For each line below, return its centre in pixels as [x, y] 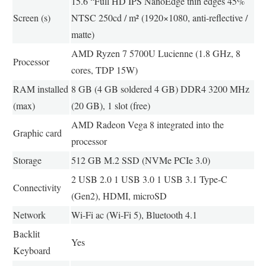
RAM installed [40, 89]
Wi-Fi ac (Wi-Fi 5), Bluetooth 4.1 [134, 215]
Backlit [26, 234]
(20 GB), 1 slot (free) [110, 106]
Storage [27, 160]
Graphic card [37, 133]
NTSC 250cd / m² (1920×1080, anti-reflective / [159, 18]
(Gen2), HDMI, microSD [119, 196]
